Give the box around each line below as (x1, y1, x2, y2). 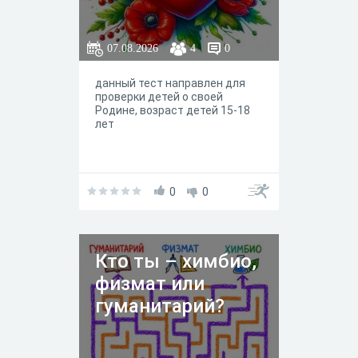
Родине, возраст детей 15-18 (95, 104, 250, 117)
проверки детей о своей (95, 90, 223, 104)
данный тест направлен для (95, 77, 245, 90)
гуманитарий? (95, 295, 225, 318)
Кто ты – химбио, (95, 250, 257, 273)
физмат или (95, 272, 205, 296)
